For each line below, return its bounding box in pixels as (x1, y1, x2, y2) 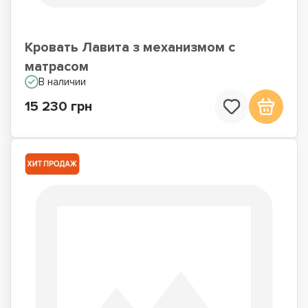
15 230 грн (25, 98, 92, 115)
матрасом (25, 58, 89, 75)
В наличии (38, 76, 86, 88)
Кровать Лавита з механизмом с (25, 39, 235, 56)
